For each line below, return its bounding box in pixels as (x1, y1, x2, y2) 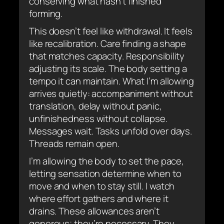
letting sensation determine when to (29, 166, 181, 180)
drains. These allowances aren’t (29, 204, 159, 217)
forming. (29, 6, 63, 20)
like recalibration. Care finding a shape (29, 36, 186, 50)
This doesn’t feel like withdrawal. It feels (29, 24, 192, 37)
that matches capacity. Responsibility (29, 49, 185, 62)
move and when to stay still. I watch (29, 179, 175, 192)
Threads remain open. (29, 136, 119, 150)
